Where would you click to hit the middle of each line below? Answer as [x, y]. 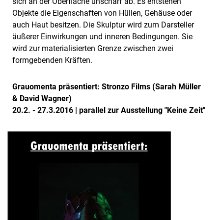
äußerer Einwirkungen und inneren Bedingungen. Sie [102, 36]
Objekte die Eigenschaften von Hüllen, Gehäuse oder [102, 13]
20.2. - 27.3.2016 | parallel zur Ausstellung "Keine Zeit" [109, 110]
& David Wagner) [42, 98]
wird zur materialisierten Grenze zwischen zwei [93, 48]
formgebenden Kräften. [52, 60]
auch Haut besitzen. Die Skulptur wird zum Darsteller [103, 25]
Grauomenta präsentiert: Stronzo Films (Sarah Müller [107, 86]
